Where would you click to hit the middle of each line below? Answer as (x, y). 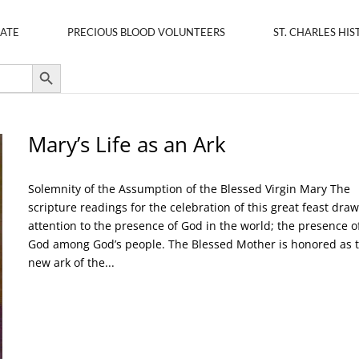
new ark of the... (71, 262)
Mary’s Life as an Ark (127, 144)
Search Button (47, 63)
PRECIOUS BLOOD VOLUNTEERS (146, 32)
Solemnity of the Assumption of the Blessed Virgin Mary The (189, 189)
